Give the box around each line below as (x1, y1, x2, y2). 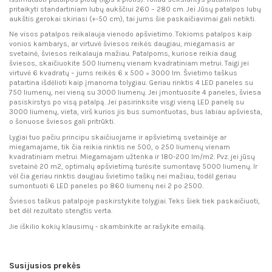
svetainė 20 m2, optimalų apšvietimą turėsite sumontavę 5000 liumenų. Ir (9, 161, 257, 171)
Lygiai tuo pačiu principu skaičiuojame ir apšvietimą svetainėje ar (9, 132, 226, 141)
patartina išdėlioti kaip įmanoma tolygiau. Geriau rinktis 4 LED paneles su (9, 78, 253, 87)
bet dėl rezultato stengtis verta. (9, 206, 112, 216)
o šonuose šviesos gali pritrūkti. (9, 117, 115, 126)
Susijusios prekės (9, 260, 81, 271)
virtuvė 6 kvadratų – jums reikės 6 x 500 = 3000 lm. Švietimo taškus (9, 69, 237, 78)
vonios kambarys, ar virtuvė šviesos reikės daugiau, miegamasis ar (9, 39, 234, 49)
